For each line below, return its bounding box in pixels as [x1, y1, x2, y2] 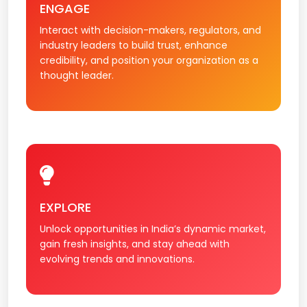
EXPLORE [40, 198, 91, 216]
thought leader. [40, 68, 114, 82]
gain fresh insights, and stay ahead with [40, 236, 230, 251]
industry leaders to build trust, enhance [40, 38, 228, 52]
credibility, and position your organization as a [40, 53, 258, 67]
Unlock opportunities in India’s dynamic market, [40, 221, 266, 236]
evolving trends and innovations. [40, 251, 195, 266]
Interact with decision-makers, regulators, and [40, 23, 261, 37]
